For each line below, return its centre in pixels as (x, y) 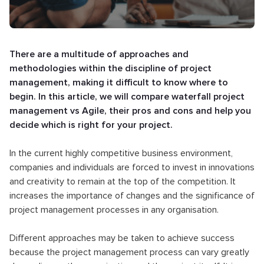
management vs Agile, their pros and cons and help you (130, 111)
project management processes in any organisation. (114, 210)
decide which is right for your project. (91, 125)
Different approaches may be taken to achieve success (122, 238)
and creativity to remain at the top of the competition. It (123, 181)
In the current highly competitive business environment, (121, 153)
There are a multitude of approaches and (99, 54)
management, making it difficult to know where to (119, 82)
